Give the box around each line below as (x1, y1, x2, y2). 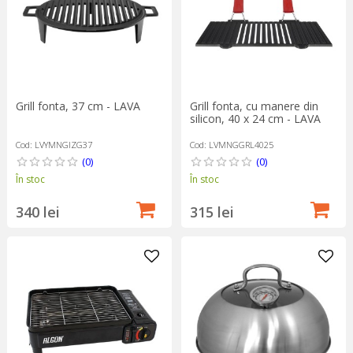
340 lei (15, 203, 60, 222)
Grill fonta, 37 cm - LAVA (15, 98, 140, 114)
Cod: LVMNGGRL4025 (189, 139, 273, 151)
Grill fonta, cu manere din (189, 98, 318, 114)
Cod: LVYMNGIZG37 (15, 139, 92, 151)
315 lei (189, 203, 234, 222)
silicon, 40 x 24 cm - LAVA (189, 111, 321, 127)
